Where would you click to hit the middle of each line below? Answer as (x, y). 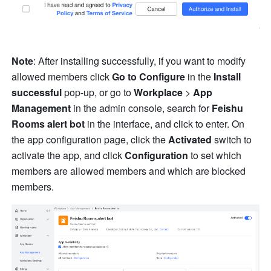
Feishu (228, 108)
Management (41, 108)
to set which (215, 155)
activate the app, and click (68, 155)
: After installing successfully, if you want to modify (140, 61)
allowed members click (62, 77)
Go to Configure (149, 77)
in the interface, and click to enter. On (165, 124)
